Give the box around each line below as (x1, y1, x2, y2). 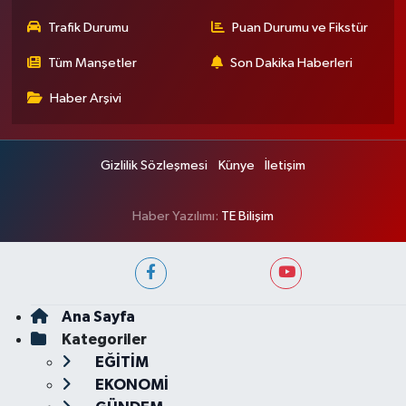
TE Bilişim (221, 209, 274, 223)
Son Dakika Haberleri (230, 56, 353, 70)
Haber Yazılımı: (132, 209, 221, 223)
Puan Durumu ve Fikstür (232, 21, 368, 34)
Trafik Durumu (48, 21, 130, 34)
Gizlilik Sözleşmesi (101, 159, 208, 172)
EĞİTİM (92, 354, 149, 370)
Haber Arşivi (50, 92, 122, 105)
